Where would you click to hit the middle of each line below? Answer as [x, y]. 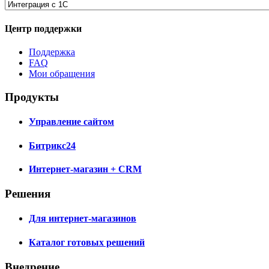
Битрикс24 [52, 145]
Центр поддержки [43, 29]
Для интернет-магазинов [83, 219]
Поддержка [52, 52]
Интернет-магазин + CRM [85, 169]
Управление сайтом [71, 122]
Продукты [32, 97]
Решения [28, 194]
